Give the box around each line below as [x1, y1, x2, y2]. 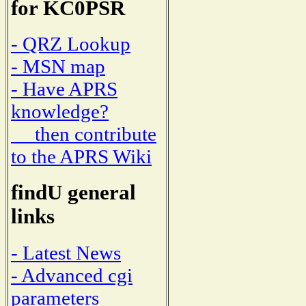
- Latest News [11, 241, 121, 264]
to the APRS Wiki [11, 145, 152, 168]
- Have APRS [11, 78, 117, 100]
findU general [11, 181, 136, 205]
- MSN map [11, 55, 105, 78]
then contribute [11, 123, 156, 145]
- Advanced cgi [11, 264, 133, 286]
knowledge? [11, 100, 109, 123]
